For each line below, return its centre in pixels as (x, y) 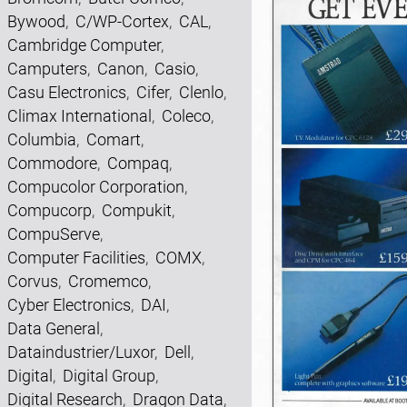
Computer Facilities (76, 258)
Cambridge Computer (84, 45)
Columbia (42, 139)
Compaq (138, 163)
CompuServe (54, 234)
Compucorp (50, 210)
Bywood (36, 21)
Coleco (186, 116)
